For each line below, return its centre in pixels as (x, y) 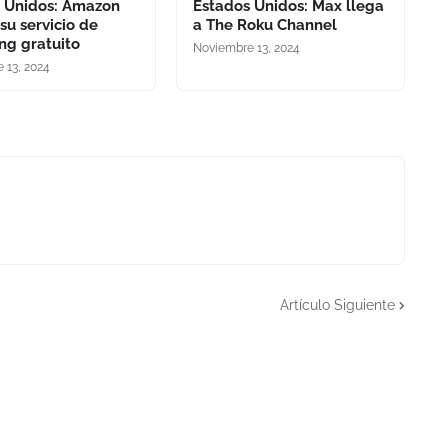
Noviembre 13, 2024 (246, 48)
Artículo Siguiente (337, 304)
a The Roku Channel (264, 25)
